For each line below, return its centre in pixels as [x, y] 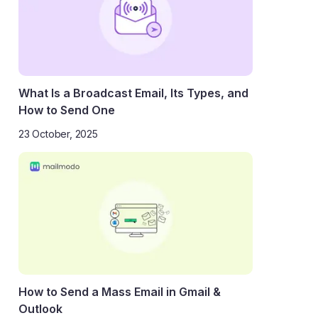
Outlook [40, 309]
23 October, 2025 [58, 134]
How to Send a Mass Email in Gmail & [120, 292]
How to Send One [67, 110]
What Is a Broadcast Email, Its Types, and [133, 93]
